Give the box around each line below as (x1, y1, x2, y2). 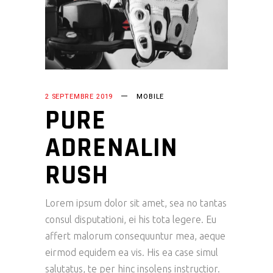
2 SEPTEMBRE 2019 (45, 91, 113, 102)
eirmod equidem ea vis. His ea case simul (45, 247, 218, 258)
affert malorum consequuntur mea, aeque (45, 230, 225, 242)
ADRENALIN (45, 130, 179, 166)
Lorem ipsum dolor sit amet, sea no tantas (45, 197, 227, 209)
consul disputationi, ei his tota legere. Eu (45, 214, 216, 225)
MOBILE (136, 91, 165, 102)
